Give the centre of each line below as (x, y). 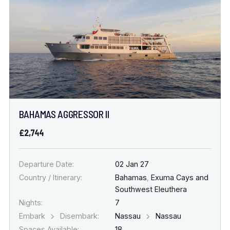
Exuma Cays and (179, 177)
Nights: (31, 202)
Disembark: (78, 216)
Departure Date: (46, 164)
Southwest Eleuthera (151, 189)
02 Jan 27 (132, 164)
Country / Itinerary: (50, 177)
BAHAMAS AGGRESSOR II (64, 114)
